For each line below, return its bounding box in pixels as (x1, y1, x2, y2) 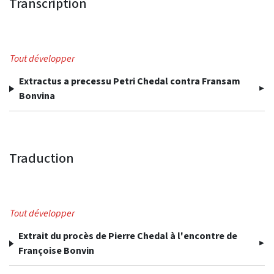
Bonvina (19, 89, 56, 103)
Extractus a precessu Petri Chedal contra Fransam (19, 75, 241, 88)
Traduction (9, 149, 74, 168)
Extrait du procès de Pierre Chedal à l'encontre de (18, 229, 237, 243)
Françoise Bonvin (18, 244, 94, 257)
